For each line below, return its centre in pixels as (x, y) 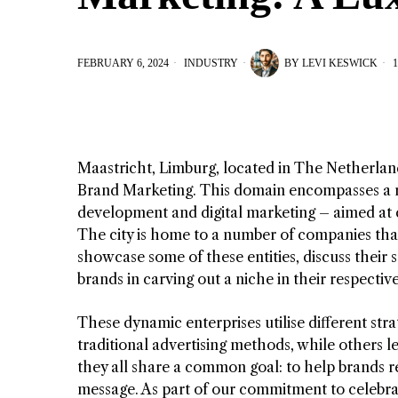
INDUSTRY (211, 63)
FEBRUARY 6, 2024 (123, 63)
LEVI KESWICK (340, 63)
